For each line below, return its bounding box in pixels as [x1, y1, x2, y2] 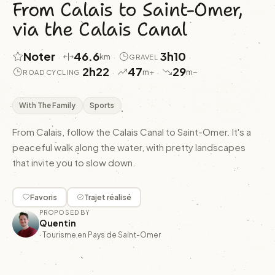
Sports [90, 100, 115, 110]
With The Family [19, 100, 76, 110]
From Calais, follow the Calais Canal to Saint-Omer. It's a [12, 125, 251, 137]
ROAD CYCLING [23, 67, 80, 76]
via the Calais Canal [12, 16, 188, 42]
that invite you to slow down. [12, 156, 136, 168]
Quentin [39, 217, 76, 228]
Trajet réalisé [83, 192, 131, 203]
